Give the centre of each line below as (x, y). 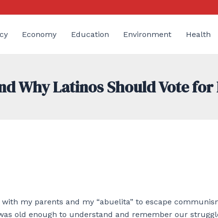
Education (90, 34)
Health (198, 34)
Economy (39, 34)
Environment (147, 34)
